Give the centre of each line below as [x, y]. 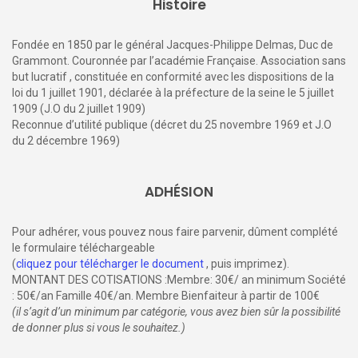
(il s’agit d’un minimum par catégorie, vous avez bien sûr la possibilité [176, 311]
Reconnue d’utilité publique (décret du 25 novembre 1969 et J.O [172, 124]
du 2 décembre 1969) [66, 140]
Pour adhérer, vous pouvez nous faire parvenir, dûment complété [175, 231]
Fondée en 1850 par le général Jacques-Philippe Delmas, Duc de [173, 44]
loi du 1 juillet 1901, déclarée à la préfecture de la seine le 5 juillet [173, 92]
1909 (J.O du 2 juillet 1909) [79, 108]
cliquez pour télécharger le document [110, 263]
